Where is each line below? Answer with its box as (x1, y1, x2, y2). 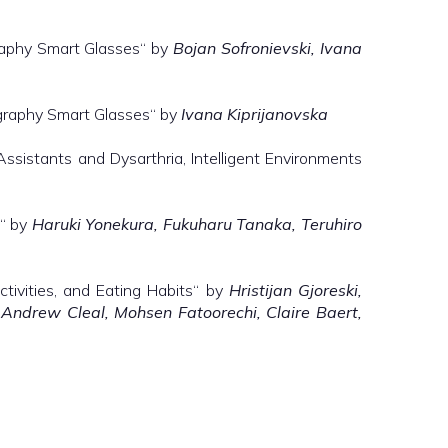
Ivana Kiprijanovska (181, 104, 328, 124)
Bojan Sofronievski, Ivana (173, 38, 363, 58)
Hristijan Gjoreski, (228, 280, 363, 300)
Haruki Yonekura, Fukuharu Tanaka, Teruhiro (31, 214, 363, 234)
